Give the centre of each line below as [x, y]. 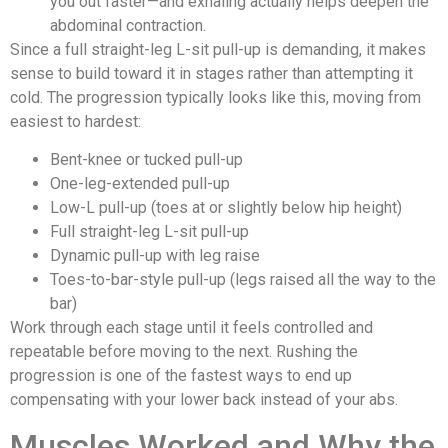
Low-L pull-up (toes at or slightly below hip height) [226, 208]
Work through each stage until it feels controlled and [191, 328]
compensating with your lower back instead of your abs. [204, 400]
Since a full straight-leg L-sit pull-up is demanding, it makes [218, 49]
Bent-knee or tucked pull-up [146, 160]
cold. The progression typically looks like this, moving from [215, 97]
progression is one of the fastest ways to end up [181, 376]
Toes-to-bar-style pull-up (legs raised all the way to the [243, 280]
